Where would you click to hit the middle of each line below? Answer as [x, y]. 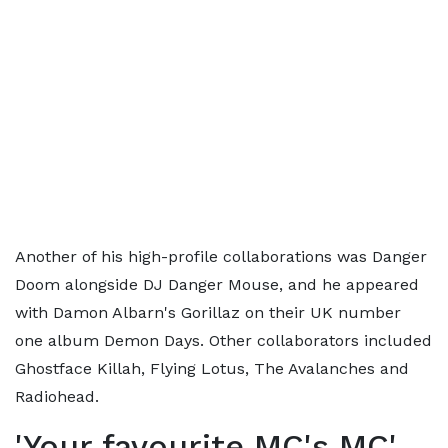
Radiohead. [57, 397]
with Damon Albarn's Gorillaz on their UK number [208, 313]
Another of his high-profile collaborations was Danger [221, 257]
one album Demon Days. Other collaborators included [223, 341]
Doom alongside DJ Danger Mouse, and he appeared [217, 285]
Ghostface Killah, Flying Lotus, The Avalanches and [212, 369]
